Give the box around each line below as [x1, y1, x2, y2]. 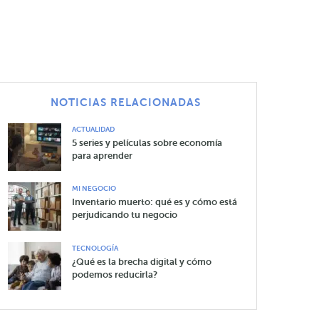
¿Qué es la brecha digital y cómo [72, 256, 212, 267]
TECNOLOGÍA [72, 244, 119, 252]
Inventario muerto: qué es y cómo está [72, 197, 238, 208]
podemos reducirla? [72, 268, 158, 280]
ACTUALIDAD [72, 125, 115, 133]
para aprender [72, 150, 133, 161]
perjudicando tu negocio [72, 209, 178, 221]
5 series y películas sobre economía [72, 137, 223, 148]
